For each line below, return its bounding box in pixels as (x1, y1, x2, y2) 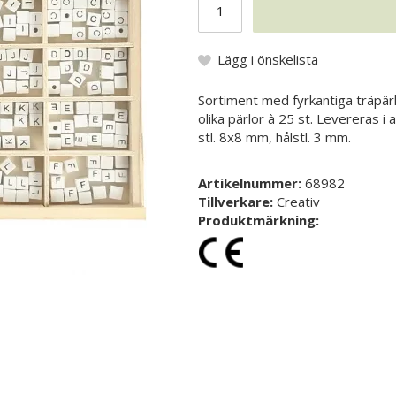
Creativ (277, 192, 320, 210)
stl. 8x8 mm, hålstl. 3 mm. (198, 127, 351, 146)
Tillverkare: (198, 192, 277, 210)
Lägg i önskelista (217, 49, 318, 68)
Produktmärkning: (198, 210, 319, 229)
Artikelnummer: (198, 173, 305, 192)
